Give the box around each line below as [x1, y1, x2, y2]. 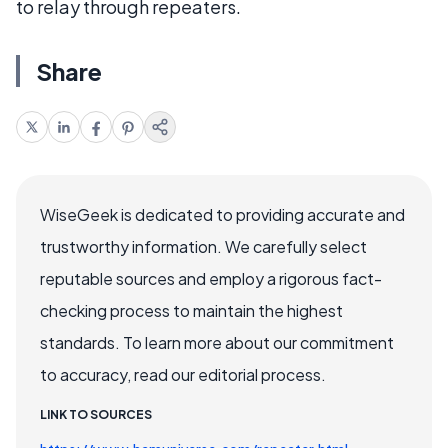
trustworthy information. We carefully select [40, 235, 367, 257]
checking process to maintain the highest [40, 299, 343, 321]
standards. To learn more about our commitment [40, 331, 394, 353]
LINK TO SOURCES [40, 406, 152, 422]
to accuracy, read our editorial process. [40, 363, 326, 385]
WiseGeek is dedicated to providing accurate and [40, 203, 405, 225]
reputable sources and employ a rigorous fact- [40, 267, 382, 289]
